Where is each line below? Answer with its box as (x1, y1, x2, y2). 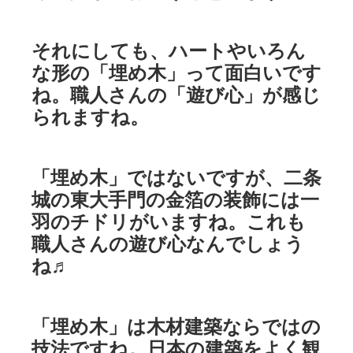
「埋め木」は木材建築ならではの (32, 314, 321, 338)
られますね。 (32, 105, 149, 129)
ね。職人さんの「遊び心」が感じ (32, 83, 321, 107)
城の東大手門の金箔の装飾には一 (32, 188, 319, 212)
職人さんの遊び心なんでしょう (32, 232, 304, 256)
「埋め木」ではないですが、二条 (32, 165, 321, 190)
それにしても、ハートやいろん (32, 39, 306, 63)
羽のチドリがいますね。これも (32, 210, 306, 234)
